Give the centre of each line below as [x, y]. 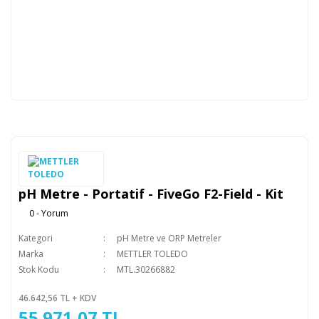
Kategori [36, 238]
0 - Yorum [49, 213]
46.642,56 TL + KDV [57, 298]
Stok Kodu [39, 270]
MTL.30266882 [146, 270]
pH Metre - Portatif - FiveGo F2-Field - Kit [151, 194]
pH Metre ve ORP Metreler [169, 238]
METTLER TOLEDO [152, 254]
